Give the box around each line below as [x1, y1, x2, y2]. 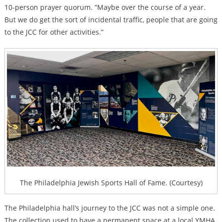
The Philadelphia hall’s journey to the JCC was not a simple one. [4, 203, 215, 213]
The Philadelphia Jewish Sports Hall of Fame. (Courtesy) [19, 178, 203, 188]
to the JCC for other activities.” [4, 27, 104, 37]
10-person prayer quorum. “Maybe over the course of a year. [4, 2, 206, 12]
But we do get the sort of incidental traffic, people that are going [4, 15, 218, 25]
